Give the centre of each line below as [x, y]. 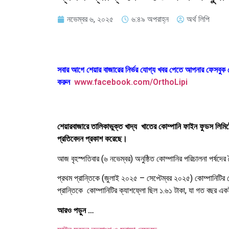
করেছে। [116, 139]
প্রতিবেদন [70, 139]
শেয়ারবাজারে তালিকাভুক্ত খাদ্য [97, 127]
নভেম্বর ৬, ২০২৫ [90, 19]
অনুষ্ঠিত [145, 158]
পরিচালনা [196, 158]
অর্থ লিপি [198, 19]
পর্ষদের [217, 158]
